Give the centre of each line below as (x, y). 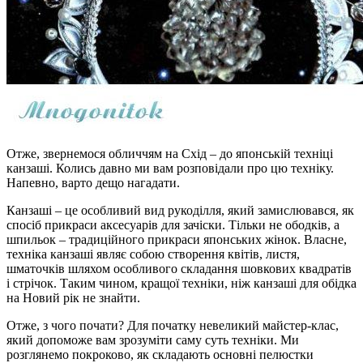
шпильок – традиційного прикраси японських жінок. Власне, (177, 239)
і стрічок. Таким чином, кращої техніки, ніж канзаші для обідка (181, 283)
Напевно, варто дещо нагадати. (93, 182)
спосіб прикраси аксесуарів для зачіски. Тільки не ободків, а (173, 224)
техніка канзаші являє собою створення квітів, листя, (153, 254)
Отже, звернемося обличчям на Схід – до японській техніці (170, 153)
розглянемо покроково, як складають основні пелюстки (160, 354)
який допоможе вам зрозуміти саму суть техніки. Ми (153, 340)
